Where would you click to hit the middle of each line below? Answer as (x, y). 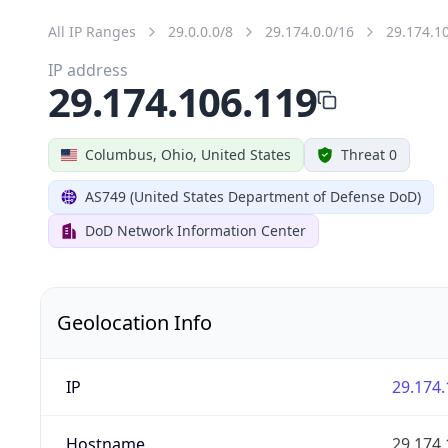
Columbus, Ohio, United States (188, 154)
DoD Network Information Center (195, 230)
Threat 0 (369, 154)
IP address (88, 69)
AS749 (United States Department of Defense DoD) (253, 196)
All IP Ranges (92, 31)
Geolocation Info (134, 322)
